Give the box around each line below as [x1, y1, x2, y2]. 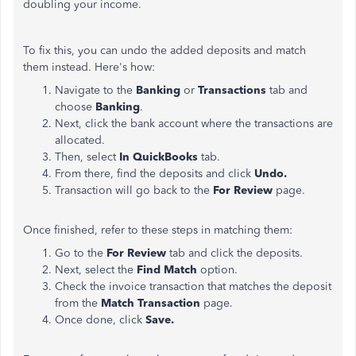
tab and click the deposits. [166, 246, 303, 261]
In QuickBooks [119, 150, 201, 164]
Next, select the [55, 263, 137, 277]
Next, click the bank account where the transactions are [55, 117, 333, 131]
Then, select [55, 150, 119, 164]
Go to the [55, 246, 106, 261]
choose [55, 100, 95, 114]
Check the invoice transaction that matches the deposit [55, 280, 331, 294]
